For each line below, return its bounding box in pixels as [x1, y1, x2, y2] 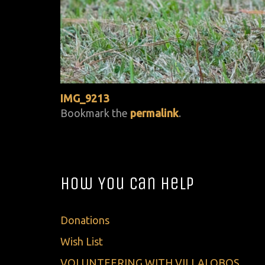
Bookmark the [60, 106, 130, 119]
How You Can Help [60, 172, 194, 194]
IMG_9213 [60, 92, 109, 104]
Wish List [60, 235, 103, 248]
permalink [130, 106, 179, 119]
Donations [60, 214, 109, 227]
